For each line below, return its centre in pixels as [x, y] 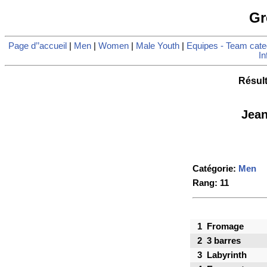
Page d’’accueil [38, 46]
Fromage [225, 227]
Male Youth [158, 46]
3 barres [224, 241]
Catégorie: [215, 169]
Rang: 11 [211, 183]
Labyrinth [227, 255]
